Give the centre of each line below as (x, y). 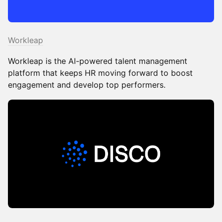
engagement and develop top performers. (87, 85)
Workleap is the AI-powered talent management (98, 61)
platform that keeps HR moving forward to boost (100, 73)
